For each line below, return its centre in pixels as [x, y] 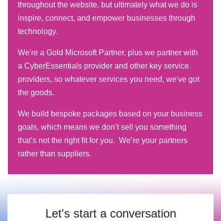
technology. [38, 32]
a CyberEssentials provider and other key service [103, 66]
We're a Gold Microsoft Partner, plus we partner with [108, 53]
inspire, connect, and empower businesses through [107, 18]
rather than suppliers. [55, 154]
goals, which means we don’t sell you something [102, 127]
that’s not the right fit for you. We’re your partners [103, 141]
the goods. [37, 93]
